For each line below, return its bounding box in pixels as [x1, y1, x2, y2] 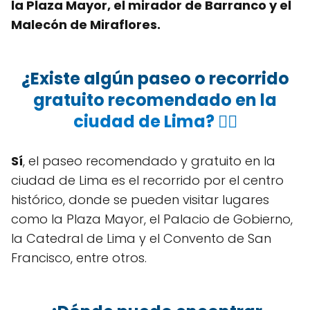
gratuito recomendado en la [33, 88, 277, 111]
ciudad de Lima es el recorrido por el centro [11, 171, 284, 189]
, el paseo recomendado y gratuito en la [23, 152, 275, 170]
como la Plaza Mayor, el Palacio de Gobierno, [11, 210, 293, 228]
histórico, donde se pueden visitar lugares [11, 190, 269, 208]
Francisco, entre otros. [11, 248, 147, 266]
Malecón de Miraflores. [11, 15, 161, 33]
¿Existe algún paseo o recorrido [21, 66, 289, 90]
